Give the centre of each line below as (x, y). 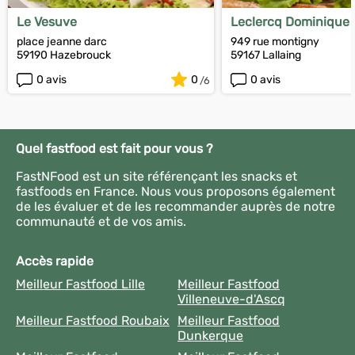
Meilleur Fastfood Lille (80, 284)
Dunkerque (210, 336)
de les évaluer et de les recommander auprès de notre (176, 206)
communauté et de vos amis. (101, 221)
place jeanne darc (62, 42)
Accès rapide (55, 261)
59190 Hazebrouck (64, 55)
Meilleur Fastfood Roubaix (93, 321)
